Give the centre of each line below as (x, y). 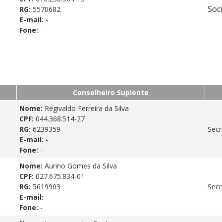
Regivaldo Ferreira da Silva (87, 108)
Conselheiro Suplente (111, 92)
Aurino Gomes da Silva (81, 166)
